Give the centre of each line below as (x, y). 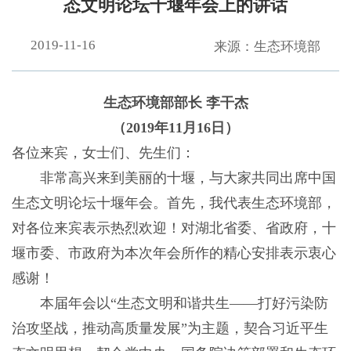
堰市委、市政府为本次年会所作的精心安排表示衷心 (174, 253)
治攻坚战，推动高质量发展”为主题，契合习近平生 (170, 329)
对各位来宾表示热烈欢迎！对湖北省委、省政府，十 (174, 228)
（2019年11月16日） (175, 128)
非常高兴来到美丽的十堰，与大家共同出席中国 (174, 178)
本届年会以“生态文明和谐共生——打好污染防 (170, 304)
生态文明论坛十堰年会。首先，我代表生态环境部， (174, 203)
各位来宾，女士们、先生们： (103, 153)
